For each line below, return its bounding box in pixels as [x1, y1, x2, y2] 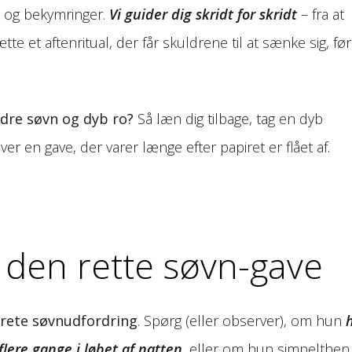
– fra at [297, 4, 344, 24]
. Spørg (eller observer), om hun [137, 310, 346, 330]
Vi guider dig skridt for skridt [109, 4, 297, 24]
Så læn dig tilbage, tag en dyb [134, 108, 323, 128]
